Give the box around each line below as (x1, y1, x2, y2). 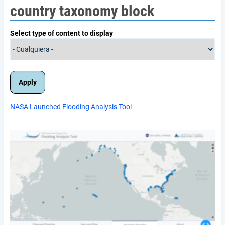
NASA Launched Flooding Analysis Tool (10, 103, 132, 111)
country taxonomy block (10, 2, 154, 20)
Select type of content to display (10, 29, 113, 37)
